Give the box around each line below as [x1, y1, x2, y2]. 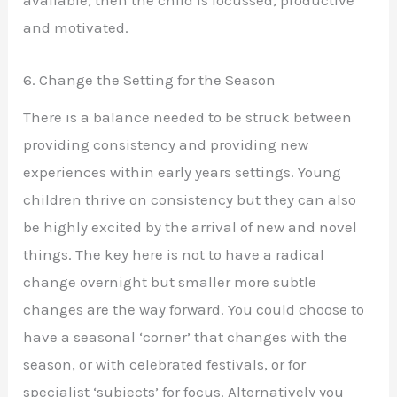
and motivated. [23, 19, 129, 37]
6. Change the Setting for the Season [23, 70, 276, 89]
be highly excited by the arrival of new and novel [23, 218, 358, 237]
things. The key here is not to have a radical [23, 245, 325, 264]
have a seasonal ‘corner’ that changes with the [23, 328, 348, 346]
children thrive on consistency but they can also [23, 191, 357, 209]
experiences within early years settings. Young [23, 163, 342, 182]
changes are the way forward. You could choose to [23, 300, 365, 319]
